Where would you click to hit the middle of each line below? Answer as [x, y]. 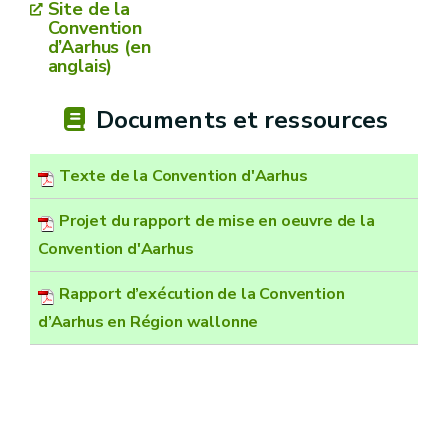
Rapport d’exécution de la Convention [202, 293]
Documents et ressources [239, 119]
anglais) [80, 65]
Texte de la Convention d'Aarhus [183, 175]
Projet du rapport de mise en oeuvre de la [217, 220]
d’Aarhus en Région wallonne [148, 321]
